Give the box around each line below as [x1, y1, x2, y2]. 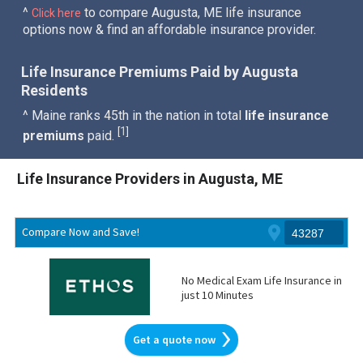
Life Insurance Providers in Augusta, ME [17, 170, 284, 188]
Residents [21, 82, 88, 100]
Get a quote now [132, 332, 216, 347]
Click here [32, 6, 82, 19]
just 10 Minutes [181, 287, 254, 302]
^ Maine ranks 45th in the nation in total [23, 108, 246, 123]
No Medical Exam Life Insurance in [181, 272, 342, 288]
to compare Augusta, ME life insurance [81, 4, 302, 20]
